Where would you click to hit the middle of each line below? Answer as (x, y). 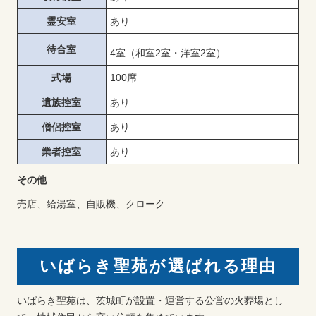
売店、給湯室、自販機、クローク (91, 203)
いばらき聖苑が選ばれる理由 (158, 266)
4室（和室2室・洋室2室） (168, 53)
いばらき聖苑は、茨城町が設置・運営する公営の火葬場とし (150, 300)
